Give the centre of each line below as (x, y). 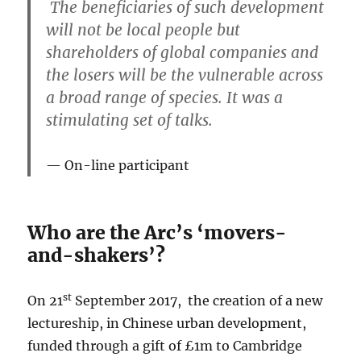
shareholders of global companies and (183, 52)
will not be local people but (143, 29)
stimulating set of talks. (130, 120)
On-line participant (127, 165)
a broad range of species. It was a (165, 97)
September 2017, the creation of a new (197, 300)
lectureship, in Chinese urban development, (167, 323)
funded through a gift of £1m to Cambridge (165, 345)
